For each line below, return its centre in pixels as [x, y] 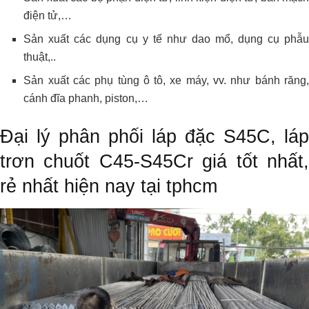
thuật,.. [40, 57]
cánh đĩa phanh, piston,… [86, 98]
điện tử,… [48, 15]
